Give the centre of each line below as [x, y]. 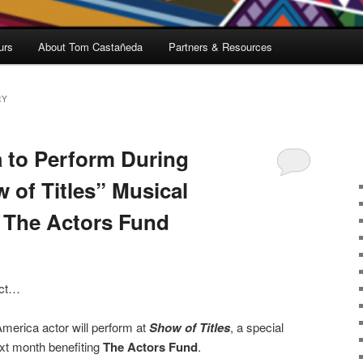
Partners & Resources [220, 47]
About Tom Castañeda [91, 47]
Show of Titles [190, 327]
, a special [257, 327]
